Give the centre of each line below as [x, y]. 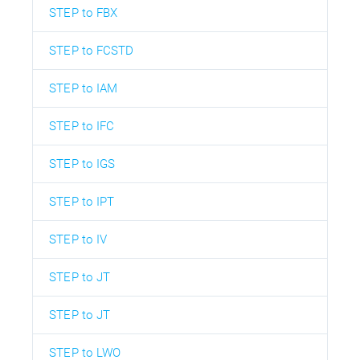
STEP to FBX [84, 13]
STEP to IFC [82, 127]
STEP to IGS [82, 164]
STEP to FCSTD [92, 51]
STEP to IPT [82, 202]
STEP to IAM [84, 89]
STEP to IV [78, 240]
